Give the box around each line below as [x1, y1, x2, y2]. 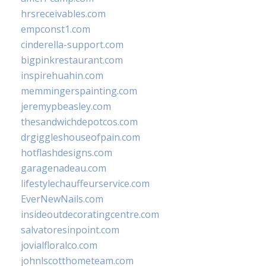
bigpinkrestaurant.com [21, 53, 123, 66]
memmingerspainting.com [21, 84, 137, 97]
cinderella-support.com [21, 38, 123, 51]
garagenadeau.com [21, 161, 106, 175]
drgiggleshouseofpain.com [21, 131, 140, 144]
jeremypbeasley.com [21, 100, 111, 113]
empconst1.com [21, 23, 90, 36]
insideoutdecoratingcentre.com [21, 208, 159, 221]
